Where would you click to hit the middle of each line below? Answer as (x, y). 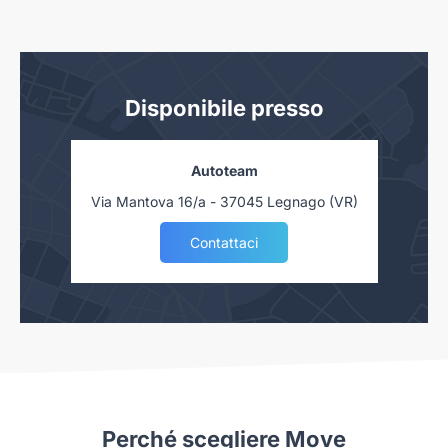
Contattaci (224, 243)
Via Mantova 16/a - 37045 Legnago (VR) (224, 202)
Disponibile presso (224, 108)
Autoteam (224, 171)
